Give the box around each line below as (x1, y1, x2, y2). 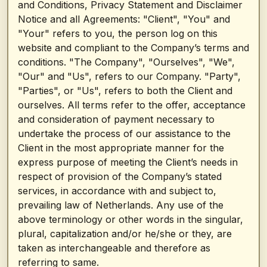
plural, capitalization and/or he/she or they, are (18, 228, 232, 240)
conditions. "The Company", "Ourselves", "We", (18, 56, 235, 68)
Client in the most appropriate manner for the (18, 142, 224, 154)
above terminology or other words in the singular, (18, 213, 243, 225)
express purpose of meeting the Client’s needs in (18, 156, 238, 168)
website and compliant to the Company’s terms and (18, 42, 249, 54)
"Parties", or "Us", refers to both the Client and (18, 85, 232, 97)
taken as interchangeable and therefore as (18, 242, 210, 254)
